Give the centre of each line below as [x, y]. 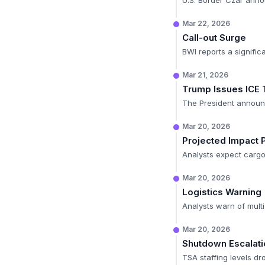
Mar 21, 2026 [205, 75]
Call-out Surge [214, 38]
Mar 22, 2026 [206, 23]
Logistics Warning [222, 192]
